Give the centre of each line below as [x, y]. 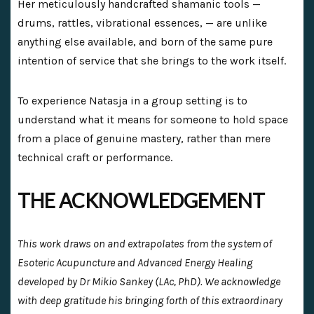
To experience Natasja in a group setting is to [132, 100]
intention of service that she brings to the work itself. [152, 60]
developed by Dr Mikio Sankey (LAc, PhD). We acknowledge [149, 281]
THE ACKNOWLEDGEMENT [141, 200]
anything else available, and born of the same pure [145, 41]
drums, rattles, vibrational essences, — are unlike [142, 22]
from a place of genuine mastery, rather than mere [144, 138]
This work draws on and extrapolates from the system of [145, 243]
